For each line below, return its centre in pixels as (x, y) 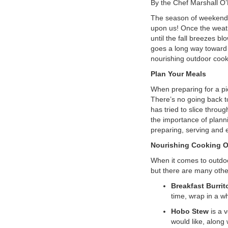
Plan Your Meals (178, 74)
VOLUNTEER (31, 16)
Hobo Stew (190, 211)
